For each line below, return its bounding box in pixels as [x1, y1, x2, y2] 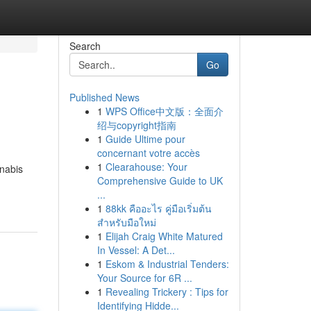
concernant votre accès [96, 146, 200, 160]
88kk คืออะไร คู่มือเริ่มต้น [105, 201, 212, 215]
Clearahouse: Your [105, 160, 187, 174]
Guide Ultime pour [105, 132, 185, 146]
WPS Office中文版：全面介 [105, 104, 224, 118]
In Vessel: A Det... [96, 243, 175, 257]
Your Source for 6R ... [96, 271, 192, 285]
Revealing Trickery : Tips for [105, 285, 228, 299]
